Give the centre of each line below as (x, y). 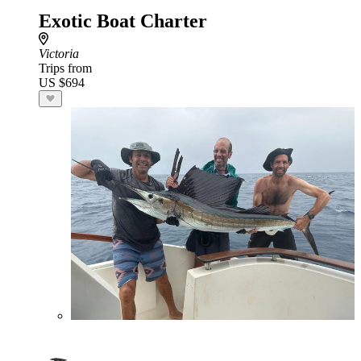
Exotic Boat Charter (123, 21)
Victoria (59, 54)
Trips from (65, 68)
